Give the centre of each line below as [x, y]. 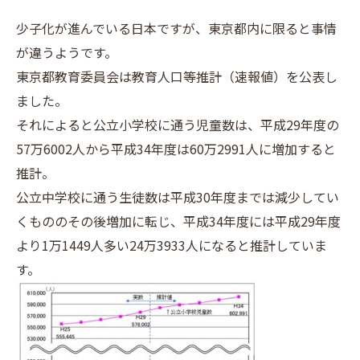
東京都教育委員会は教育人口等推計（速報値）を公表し [177, 76]
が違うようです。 [67, 52]
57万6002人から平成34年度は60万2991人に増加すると [176, 149]
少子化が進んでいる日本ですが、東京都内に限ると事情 [176, 28]
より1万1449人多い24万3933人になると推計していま [172, 245]
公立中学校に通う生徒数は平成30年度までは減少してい [178, 197]
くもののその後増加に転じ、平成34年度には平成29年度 [178, 221]
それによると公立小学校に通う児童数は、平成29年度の [178, 125]
